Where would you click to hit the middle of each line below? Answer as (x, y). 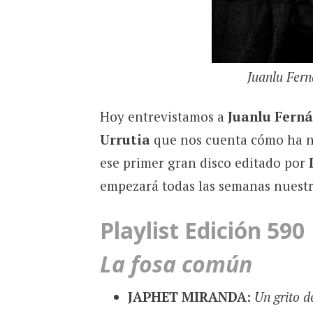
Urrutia (125, 139)
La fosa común (176, 264)
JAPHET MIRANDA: (189, 296)
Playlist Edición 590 (202, 231)
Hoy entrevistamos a (163, 116)
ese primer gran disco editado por (204, 162)
